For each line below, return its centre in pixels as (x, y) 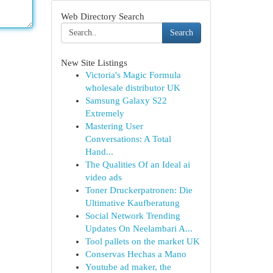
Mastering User (114, 126)
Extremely (105, 113)
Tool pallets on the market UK (142, 241)
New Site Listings (94, 62)
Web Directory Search (102, 16)
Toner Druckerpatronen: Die (139, 190)
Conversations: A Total (128, 139)
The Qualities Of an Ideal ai (137, 165)
